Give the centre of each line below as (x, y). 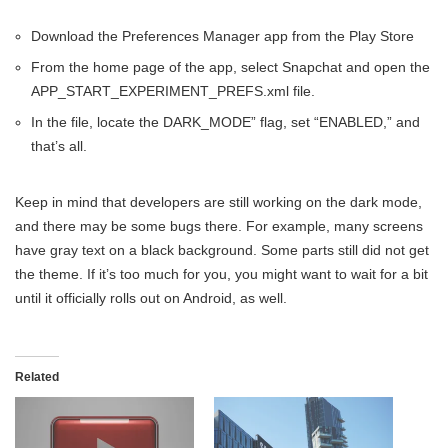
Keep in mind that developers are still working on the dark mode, (218, 201)
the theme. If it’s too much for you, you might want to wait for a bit (221, 273)
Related (37, 377)
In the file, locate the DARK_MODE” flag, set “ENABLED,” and (225, 121)
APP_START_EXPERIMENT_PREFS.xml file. (173, 90)
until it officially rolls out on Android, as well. (151, 297)
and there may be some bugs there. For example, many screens (219, 225)
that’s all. (59, 145)
